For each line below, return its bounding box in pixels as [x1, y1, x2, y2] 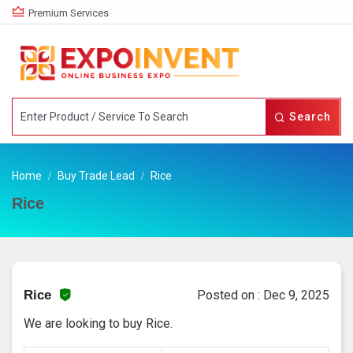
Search [286, 110, 331, 123]
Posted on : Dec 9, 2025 [197, 287, 329, 303]
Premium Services [28, 7, 109, 19]
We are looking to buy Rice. [24, 315, 173, 331]
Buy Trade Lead [58, 169, 135, 182]
